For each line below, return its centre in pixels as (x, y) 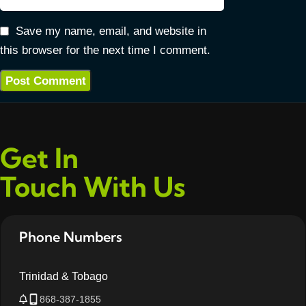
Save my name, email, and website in (111, 31)
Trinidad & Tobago (64, 277)
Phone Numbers (71, 237)
